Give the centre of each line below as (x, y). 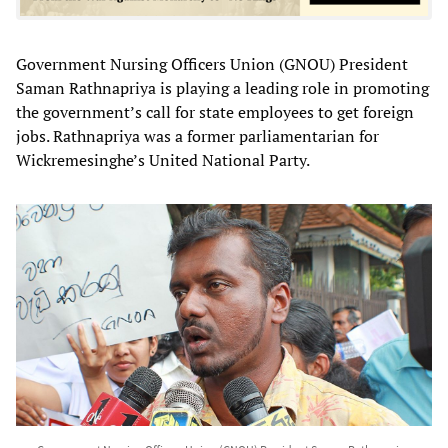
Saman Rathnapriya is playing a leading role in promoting (222, 87)
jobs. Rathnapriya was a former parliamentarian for (197, 135)
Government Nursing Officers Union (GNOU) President (212, 63)
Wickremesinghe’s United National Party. (163, 159)
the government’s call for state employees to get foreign (215, 111)
